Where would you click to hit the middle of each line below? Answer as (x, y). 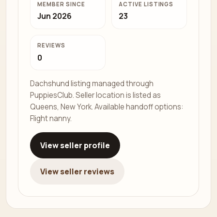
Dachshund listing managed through (92, 84)
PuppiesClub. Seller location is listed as (95, 95)
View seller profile (75, 145)
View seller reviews (77, 171)
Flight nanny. (51, 119)
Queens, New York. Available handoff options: (107, 107)
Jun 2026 (55, 16)
